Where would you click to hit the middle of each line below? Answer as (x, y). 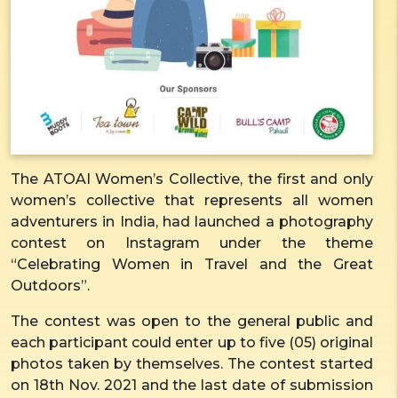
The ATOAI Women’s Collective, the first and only (192, 179)
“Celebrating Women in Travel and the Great (192, 264)
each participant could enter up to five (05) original (192, 342)
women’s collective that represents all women (192, 200)
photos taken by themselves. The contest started (192, 363)
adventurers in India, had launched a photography (192, 221)
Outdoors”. (52, 285)
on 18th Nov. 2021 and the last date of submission (192, 385)
